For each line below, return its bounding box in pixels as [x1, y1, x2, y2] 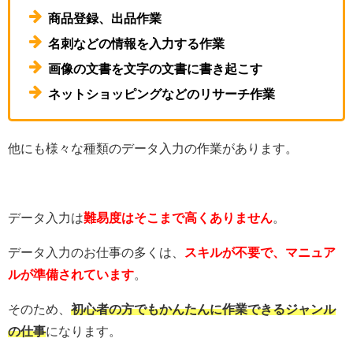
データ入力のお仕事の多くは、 [8, 245, 184, 258]
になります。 [46, 324, 121, 337]
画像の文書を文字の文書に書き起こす [48, 62, 262, 76]
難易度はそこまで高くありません [84, 210, 273, 224]
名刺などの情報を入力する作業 [48, 37, 225, 50]
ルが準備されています [8, 267, 134, 281]
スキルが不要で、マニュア [184, 245, 336, 258]
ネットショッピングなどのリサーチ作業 [48, 87, 275, 101]
